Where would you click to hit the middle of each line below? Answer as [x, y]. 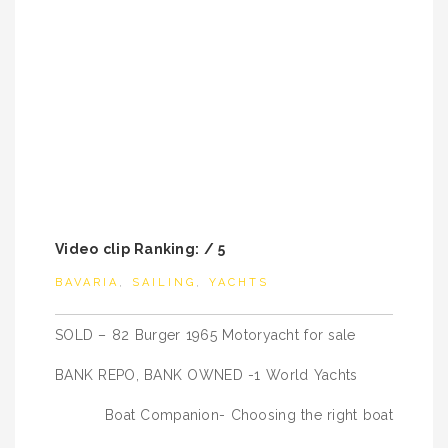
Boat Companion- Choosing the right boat [249, 415]
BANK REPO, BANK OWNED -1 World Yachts [206, 375]
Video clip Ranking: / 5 [140, 249]
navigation [125, 363]
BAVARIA [87, 282]
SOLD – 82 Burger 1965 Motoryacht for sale [205, 335]
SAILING [164, 282]
